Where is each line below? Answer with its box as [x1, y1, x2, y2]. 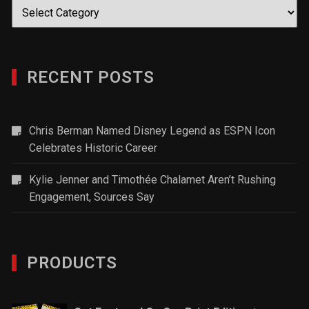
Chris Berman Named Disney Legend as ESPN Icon [29, 124, 276, 138]
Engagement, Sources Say [29, 190, 155, 204]
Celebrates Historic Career [29, 141, 158, 155]
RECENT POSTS [27, 68, 155, 88]
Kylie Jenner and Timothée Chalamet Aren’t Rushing [29, 173, 277, 187]
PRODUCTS [27, 253, 118, 273]
